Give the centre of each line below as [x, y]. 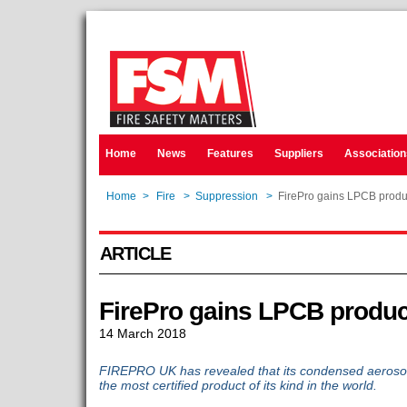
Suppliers [298, 154]
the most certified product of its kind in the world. [238, 385]
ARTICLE [135, 253]
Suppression [226, 196]
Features [230, 154]
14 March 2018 [142, 333]
